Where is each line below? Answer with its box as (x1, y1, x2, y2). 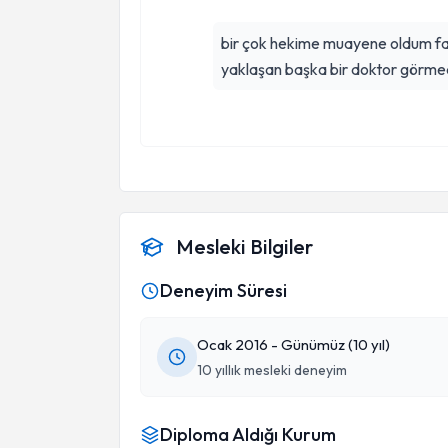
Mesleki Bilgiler (176, 234, 313, 259)
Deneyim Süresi (160, 279, 287, 302)
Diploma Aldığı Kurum (160, 423, 336, 446)
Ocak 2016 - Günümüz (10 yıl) (197, 335, 390, 354)
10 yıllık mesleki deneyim (197, 361, 347, 379)
